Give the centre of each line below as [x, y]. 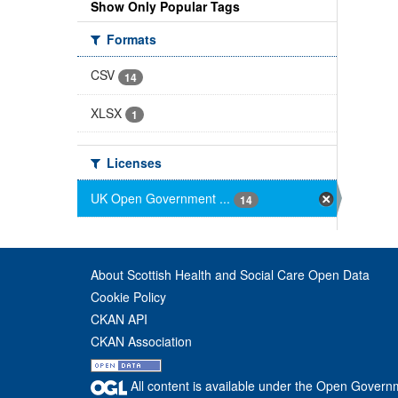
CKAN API [119, 319]
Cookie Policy [128, 297]
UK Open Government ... [160, 199]
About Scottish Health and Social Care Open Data [230, 275]
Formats [130, 40]
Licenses [132, 163]
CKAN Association [141, 342]
